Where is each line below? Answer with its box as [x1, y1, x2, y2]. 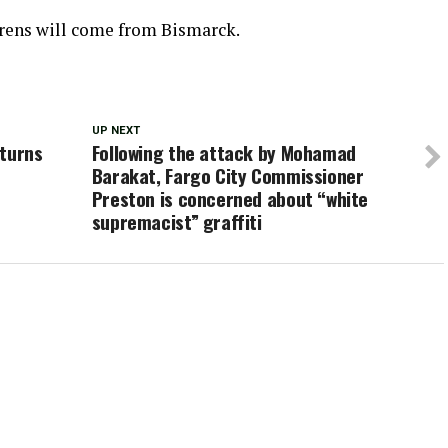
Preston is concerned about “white [91, 184, 369, 213]
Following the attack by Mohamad [91, 138, 356, 167]
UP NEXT [91, 124, 140, 137]
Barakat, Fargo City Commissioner [91, 161, 364, 190]
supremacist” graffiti [91, 207, 262, 236]
